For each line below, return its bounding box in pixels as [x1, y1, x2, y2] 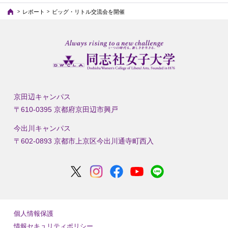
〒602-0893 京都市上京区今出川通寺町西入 [13, 137, 154, 146]
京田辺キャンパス [13, 93, 71, 101]
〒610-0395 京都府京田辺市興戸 [13, 105, 118, 114]
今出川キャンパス [13, 124, 71, 133]
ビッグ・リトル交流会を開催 [51, 8, 125, 15]
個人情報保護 [13, 210, 53, 218]
